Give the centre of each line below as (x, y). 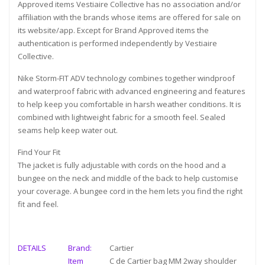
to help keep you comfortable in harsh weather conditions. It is (130, 104)
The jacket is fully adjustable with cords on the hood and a (122, 165)
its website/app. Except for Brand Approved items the (113, 30)
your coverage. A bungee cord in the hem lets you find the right (130, 191)
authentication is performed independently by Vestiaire (117, 43)
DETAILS (32, 248)
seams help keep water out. (68, 130)
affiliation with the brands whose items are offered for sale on (129, 17)
